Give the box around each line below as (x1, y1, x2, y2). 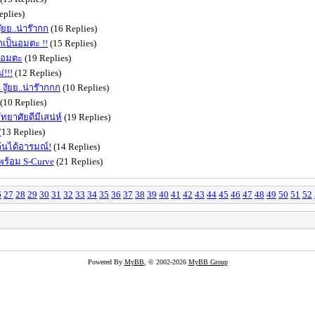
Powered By (87, 257, 124, 266)
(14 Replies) (51, 141, 100, 152)
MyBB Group (188, 257, 228, 266)
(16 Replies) (49, 22, 97, 34)
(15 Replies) (48, 37, 96, 49)
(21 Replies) (54, 155, 103, 167)
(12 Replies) (13, 67, 61, 78)
